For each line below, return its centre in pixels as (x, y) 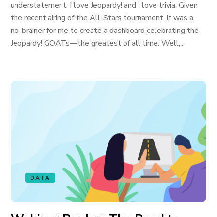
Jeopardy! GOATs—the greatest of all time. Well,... (98, 43)
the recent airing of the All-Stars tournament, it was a (102, 18)
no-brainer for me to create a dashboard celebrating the (105, 31)
